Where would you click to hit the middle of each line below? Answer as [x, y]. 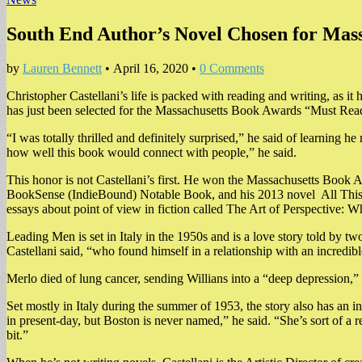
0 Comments [232, 68]
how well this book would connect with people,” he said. [152, 152]
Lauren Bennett [62, 68]
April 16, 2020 [151, 68]
